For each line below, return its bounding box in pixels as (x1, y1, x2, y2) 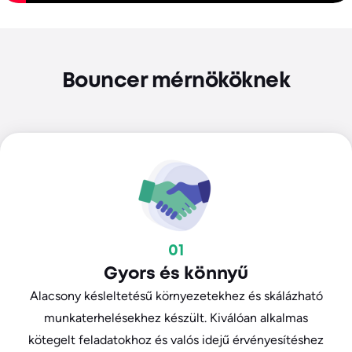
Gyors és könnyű (103, 266, 249, 283)
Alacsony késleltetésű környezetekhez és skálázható (29, 288, 323, 304)
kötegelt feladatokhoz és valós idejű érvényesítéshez (28, 332, 324, 348)
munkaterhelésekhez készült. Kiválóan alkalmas (44, 310, 308, 326)
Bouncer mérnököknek (61, 72, 291, 92)
